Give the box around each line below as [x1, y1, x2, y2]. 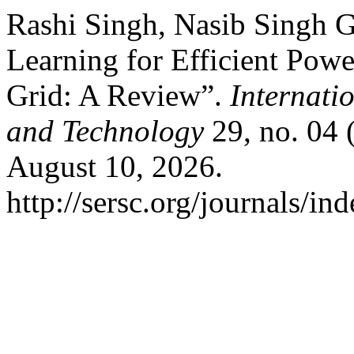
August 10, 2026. [6, 149, 223, 183]
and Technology [6, 114, 204, 148]
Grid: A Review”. [6, 78, 230, 112]
